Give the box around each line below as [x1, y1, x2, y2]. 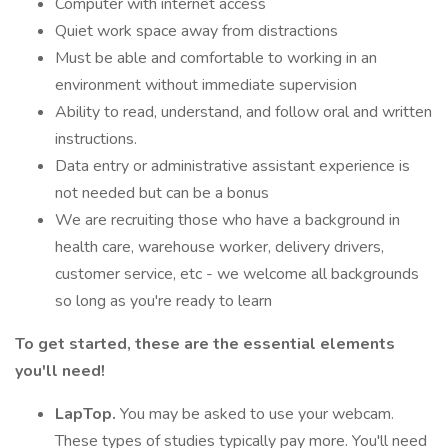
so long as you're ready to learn [55, 290, 272, 312]
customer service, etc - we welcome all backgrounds [55, 263, 419, 285]
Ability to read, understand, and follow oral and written [55, 101, 432, 123]
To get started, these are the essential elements [15, 333, 395, 355]
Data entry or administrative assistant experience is [55, 155, 410, 177]
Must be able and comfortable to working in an [55, 47, 377, 69]
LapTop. [55, 403, 120, 425]
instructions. [55, 128, 137, 150]
